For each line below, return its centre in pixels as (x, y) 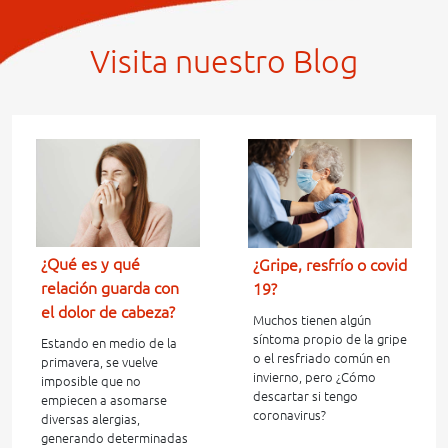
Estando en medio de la (109, 342)
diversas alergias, (90, 418)
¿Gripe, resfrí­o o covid (330, 265)
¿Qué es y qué (90, 263)
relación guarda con (110, 287)
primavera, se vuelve (99, 361)
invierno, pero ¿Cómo (314, 377)
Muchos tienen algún (312, 320)
